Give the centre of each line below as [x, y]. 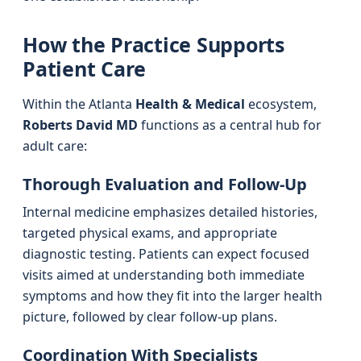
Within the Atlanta [79, 104]
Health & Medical [190, 104]
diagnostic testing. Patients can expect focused [166, 254]
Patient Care [84, 68]
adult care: [55, 146]
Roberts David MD [80, 125]
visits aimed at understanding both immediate [164, 275]
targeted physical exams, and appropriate [150, 233]
